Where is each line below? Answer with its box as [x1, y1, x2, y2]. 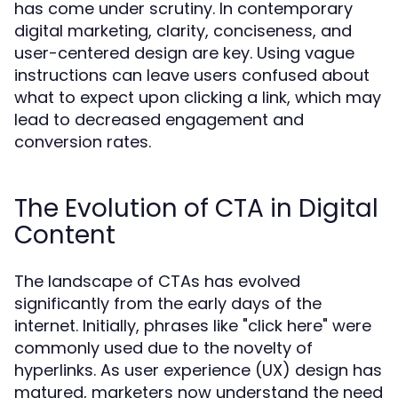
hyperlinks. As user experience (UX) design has [14, 359, 382, 381]
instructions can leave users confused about [14, 64, 370, 86]
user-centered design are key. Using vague [14, 42, 354, 64]
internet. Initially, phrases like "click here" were [14, 314, 371, 337]
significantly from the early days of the [14, 292, 322, 314]
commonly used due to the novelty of [14, 337, 313, 359]
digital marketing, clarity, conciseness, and [14, 20, 352, 42]
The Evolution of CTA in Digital [14, 191, 378, 226]
